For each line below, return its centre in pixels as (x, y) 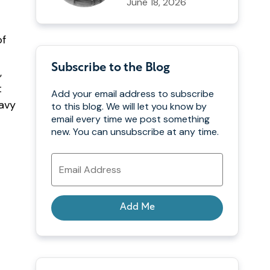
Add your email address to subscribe (133, 93)
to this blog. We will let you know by (129, 106)
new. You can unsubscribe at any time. (135, 131)
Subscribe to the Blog (111, 68)
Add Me (137, 208)
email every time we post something (130, 119)
